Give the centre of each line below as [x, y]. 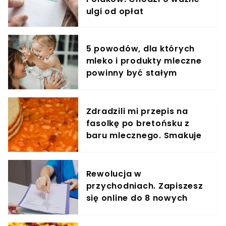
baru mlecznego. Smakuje [144, 136]
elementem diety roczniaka [148, 85]
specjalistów [115, 210]
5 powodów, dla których [140, 49]
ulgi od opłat [115, 12]
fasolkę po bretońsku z [138, 124]
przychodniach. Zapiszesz [145, 186]
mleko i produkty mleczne [144, 61]
